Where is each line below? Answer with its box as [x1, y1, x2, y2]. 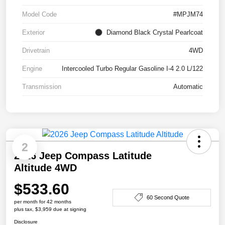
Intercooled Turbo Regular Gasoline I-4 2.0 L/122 [62, 65, 203, 73]
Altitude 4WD [14, 162, 77, 174]
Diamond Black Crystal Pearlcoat [106, 29, 203, 37]
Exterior [22, 29, 45, 37]
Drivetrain [22, 47, 50, 55]
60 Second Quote [146, 194, 189, 200]
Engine [22, 65, 42, 73]
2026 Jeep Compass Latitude [14, 150, 152, 162]
